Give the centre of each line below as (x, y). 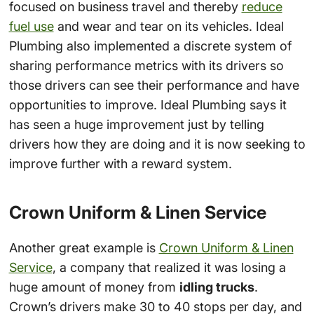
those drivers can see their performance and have (154, 85)
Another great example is (84, 248)
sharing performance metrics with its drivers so (146, 65)
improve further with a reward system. (120, 163)
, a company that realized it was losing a (169, 268)
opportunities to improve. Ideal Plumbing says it (148, 104)
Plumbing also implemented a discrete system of (150, 46)
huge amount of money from (94, 287)
